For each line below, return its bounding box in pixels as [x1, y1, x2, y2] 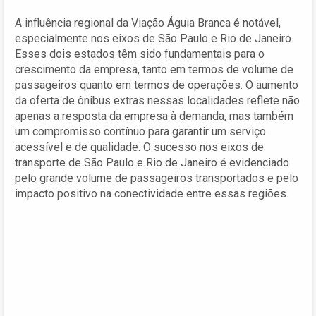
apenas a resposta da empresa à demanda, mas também [15, 109, 293, 123]
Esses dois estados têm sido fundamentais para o [15, 47, 265, 61]
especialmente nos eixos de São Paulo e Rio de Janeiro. [15, 31, 293, 45]
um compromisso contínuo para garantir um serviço [15, 124, 266, 138]
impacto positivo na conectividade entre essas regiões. [15, 186, 288, 200]
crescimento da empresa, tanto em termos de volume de [15, 62, 293, 76]
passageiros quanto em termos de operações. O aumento [15, 78, 298, 92]
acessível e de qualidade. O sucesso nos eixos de [15, 140, 264, 154]
